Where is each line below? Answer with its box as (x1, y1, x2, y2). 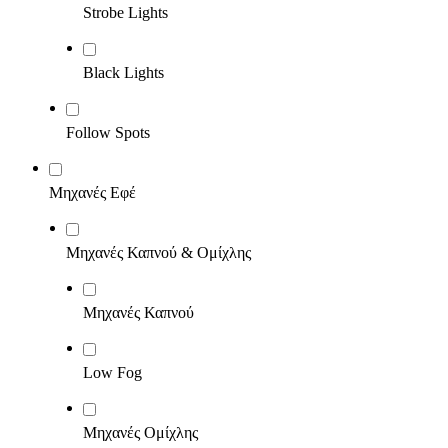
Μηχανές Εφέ (49, 184, 136, 201)
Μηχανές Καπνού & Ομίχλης (66, 244, 251, 261)
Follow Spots (66, 124, 150, 141)
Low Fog (83, 364, 142, 381)
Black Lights (83, 64, 164, 81)
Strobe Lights (83, 4, 168, 21)
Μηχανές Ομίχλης (83, 424, 198, 441)
